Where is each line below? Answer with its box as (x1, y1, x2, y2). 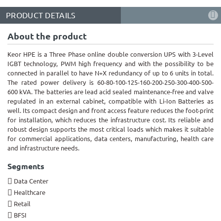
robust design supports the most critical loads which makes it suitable (7, 126, 214, 133)
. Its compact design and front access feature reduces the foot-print (20, 107, 214, 114)
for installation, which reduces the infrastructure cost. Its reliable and (7, 116, 214, 124)
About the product (7, 31, 87, 41)
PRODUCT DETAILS (6, 11, 76, 20)
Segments (7, 162, 44, 171)
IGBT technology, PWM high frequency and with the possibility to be (7, 60, 214, 68)
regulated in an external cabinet (7, 98, 105, 105)
